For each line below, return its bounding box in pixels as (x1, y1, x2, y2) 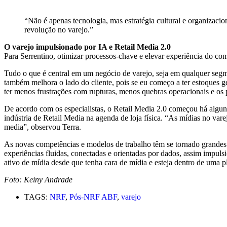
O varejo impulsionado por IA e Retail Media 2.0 (4, 43, 171, 52)
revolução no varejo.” (24, 25, 93, 34)
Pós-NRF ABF (69, 193, 117, 202)
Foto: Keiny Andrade (4, 175, 72, 184)
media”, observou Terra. (4, 123, 81, 132)
